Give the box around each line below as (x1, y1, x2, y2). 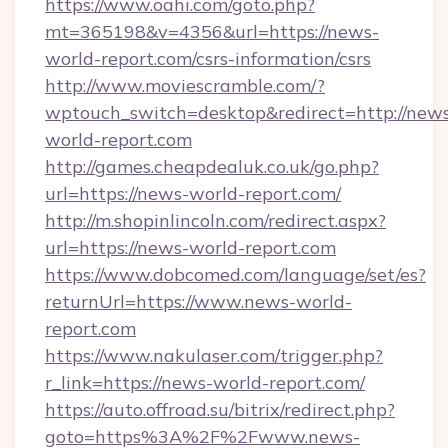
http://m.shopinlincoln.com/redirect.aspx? (45, 209, 386, 232)
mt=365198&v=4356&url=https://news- (45, 20, 379, 43)
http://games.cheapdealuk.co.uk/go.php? (45, 155, 379, 178)
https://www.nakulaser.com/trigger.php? (45, 344, 383, 367)
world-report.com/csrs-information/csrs (45, 47, 371, 70)
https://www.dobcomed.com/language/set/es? (45, 263, 426, 286)
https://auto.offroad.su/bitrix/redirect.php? (45, 398, 395, 421)
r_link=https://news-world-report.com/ (45, 371, 365, 394)
